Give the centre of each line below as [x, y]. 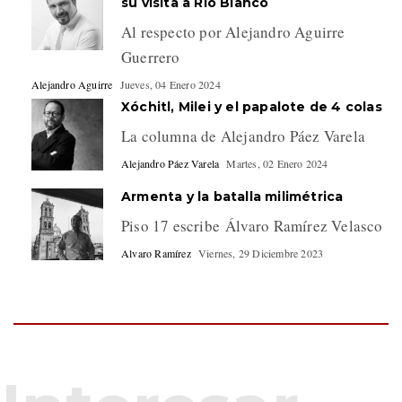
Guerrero [151, 57]
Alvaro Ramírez [156, 253]
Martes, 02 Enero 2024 [277, 163]
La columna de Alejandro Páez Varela [243, 135]
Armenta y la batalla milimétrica [232, 196]
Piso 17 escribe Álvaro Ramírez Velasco [252, 225]
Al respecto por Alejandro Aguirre [233, 31]
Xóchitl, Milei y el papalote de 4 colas [252, 106]
